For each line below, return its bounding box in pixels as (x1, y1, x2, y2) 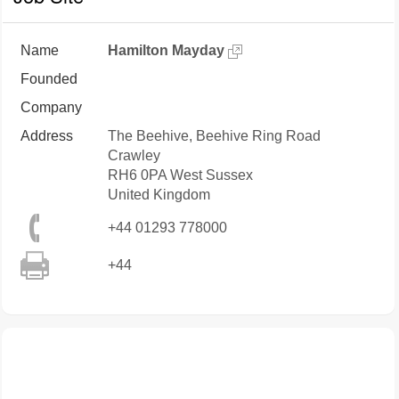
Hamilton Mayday (108, 43, 224, 58)
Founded (20, 71, 77, 86)
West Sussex (170, 167, 253, 183)
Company (20, 100, 82, 115)
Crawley (108, 148, 160, 163)
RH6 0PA (108, 167, 167, 183)
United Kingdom (108, 187, 210, 202)
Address (20, 128, 73, 143)
